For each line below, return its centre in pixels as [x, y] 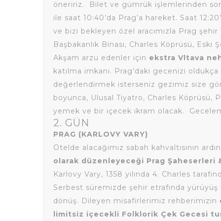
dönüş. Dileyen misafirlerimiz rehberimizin [136, 201]
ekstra [162, 58]
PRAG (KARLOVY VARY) [101, 134]
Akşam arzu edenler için [101, 58]
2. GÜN [71, 123]
